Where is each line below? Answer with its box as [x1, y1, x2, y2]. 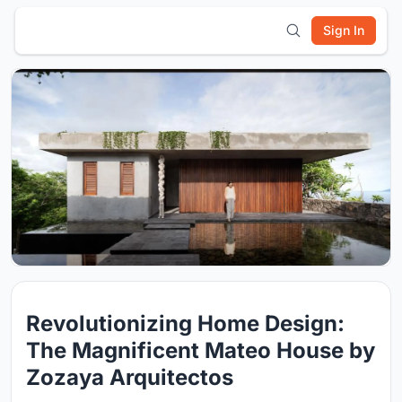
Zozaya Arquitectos [26, 364, 233, 391]
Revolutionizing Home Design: [26, 310, 345, 337]
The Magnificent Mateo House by [26, 337, 375, 364]
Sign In [323, 22, 364, 38]
